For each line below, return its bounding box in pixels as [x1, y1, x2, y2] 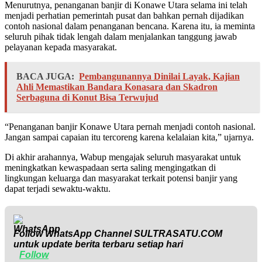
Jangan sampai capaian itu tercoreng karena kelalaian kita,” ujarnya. [5, 132, 254, 143]
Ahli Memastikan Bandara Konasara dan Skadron [16, 82, 218, 92]
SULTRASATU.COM [134, 229, 222, 239]
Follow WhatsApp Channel [13, 229, 134, 239]
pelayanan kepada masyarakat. [5, 42, 117, 53]
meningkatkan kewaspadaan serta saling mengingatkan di [5, 163, 216, 173]
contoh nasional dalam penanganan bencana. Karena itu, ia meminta [5, 21, 255, 32]
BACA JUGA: [16, 71, 74, 82]
